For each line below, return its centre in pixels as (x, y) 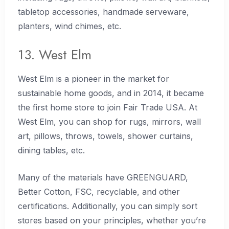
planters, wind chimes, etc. (70, 26)
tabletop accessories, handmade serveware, (104, 12)
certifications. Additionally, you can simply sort (108, 206)
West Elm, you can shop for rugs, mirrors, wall (109, 121)
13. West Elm (55, 54)
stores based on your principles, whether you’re (112, 221)
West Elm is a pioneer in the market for (94, 78)
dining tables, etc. (51, 150)
